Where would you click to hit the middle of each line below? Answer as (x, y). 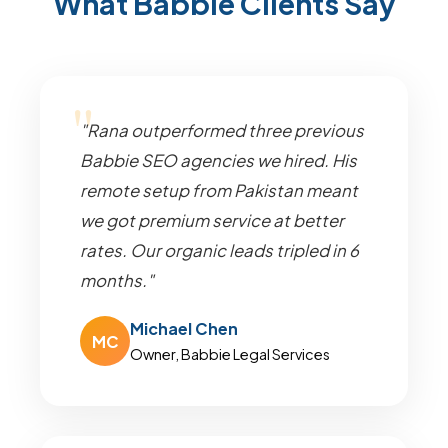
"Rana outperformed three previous (222, 130)
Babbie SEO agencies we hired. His (218, 160)
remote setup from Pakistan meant (219, 190)
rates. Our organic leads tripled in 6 (219, 250)
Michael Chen (184, 328)
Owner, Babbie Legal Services (230, 354)
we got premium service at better (212, 220)
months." (117, 280)
